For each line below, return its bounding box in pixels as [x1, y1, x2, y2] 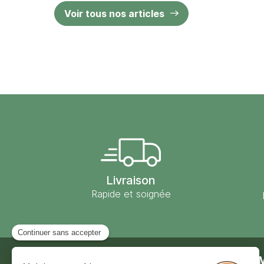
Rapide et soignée [91, 187, 171, 200]
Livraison [106, 173, 156, 187]
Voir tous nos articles [64, 7, 164, 19]
